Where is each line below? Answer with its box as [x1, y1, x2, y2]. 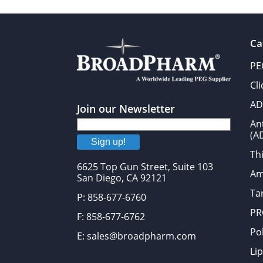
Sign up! [91, 137, 126, 147]
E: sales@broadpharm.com [77, 230, 197, 243]
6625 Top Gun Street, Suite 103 [77, 160, 214, 174]
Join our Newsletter [77, 102, 176, 116]
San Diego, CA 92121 [77, 171, 167, 185]
